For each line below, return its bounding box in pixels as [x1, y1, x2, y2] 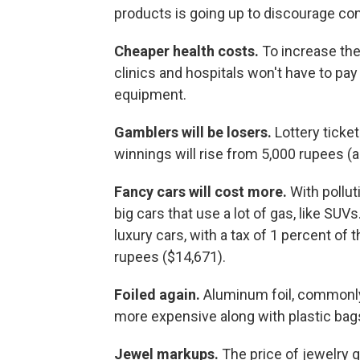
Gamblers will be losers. [114, 124, 275, 141]
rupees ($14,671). [114, 248, 226, 266]
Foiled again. [114, 286, 203, 304]
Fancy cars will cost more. [114, 183, 290, 201]
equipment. [114, 86, 186, 104]
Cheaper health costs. [114, 43, 262, 60]
